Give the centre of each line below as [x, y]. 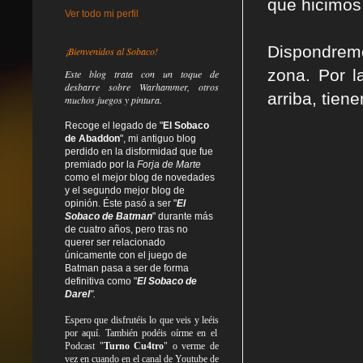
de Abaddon [92, 138]
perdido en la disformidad [122, 151]
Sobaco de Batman [109, 216]
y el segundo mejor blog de [125, 190]
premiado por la [101, 164]
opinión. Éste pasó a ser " [121, 203]
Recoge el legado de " [114, 125]
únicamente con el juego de [126, 255]
